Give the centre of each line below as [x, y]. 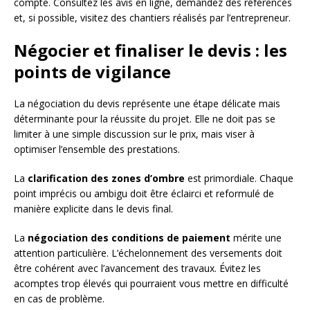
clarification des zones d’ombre [106, 179]
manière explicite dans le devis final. [93, 209]
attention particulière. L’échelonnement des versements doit [148, 253]
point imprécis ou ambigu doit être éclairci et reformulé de [144, 194]
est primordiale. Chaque [239, 179]
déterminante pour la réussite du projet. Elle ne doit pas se [145, 119]
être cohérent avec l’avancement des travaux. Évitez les [137, 268]
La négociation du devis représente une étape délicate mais [147, 104]
